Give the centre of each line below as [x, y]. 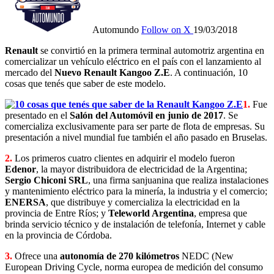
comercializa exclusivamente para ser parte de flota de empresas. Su [135, 126]
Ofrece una [36, 256]
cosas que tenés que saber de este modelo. [85, 83]
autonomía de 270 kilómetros [120, 256]
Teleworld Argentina [150, 213]
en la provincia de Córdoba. [58, 235]
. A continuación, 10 [209, 72]
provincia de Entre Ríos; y [55, 213]
